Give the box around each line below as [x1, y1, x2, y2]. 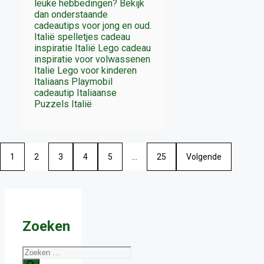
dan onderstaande [34, 8, 108, 20]
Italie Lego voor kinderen [34, 64, 137, 76]
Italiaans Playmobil [34, 75, 113, 87]
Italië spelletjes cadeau [34, 31, 130, 42]
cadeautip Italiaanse [34, 87, 117, 98]
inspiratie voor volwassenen [34, 53, 150, 65]
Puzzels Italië [34, 98, 92, 110]
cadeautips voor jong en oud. [34, 19, 151, 31]
